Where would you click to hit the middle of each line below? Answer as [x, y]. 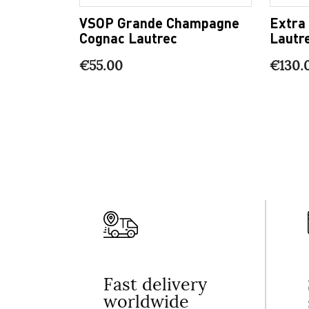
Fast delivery [155, 285]
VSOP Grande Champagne [159, 22]
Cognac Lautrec [128, 38]
